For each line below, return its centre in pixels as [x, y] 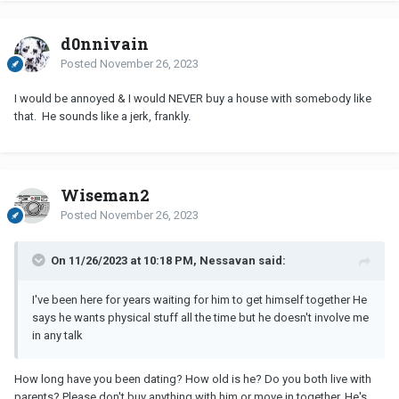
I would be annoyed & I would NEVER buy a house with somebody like [193, 98]
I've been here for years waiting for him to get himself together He [199, 299]
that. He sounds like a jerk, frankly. [104, 116]
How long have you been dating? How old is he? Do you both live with [193, 379]
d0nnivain [105, 43]
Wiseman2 [105, 195]
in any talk [59, 335]
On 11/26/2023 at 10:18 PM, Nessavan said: [168, 260]
